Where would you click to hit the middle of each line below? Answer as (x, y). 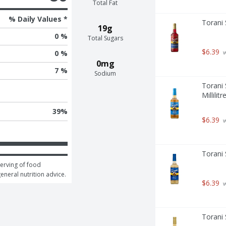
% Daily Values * (38, 19)
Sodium (105, 73)
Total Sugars (105, 38)
